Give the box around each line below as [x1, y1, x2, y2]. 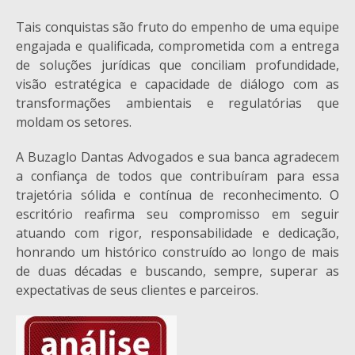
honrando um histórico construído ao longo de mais [16, 243, 339, 261]
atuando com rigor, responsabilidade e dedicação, [16, 224, 339, 242]
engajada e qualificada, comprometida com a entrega [16, 37, 339, 55]
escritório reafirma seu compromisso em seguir [16, 205, 339, 223]
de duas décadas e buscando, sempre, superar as [16, 262, 339, 280]
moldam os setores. [16, 113, 132, 131]
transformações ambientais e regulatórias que [16, 94, 339, 112]
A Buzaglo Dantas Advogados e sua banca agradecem [16, 148, 339, 166]
